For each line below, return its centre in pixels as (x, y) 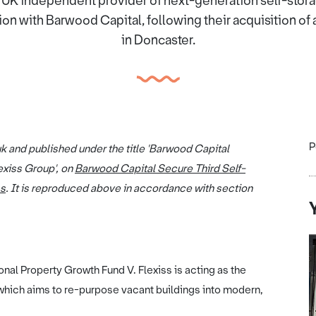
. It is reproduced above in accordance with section (129, 188)
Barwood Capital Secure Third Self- (160, 169)
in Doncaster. (158, 40)
